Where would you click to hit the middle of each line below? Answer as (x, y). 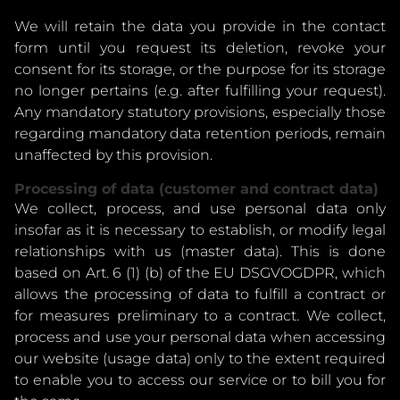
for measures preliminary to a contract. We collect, (200, 316)
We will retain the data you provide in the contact (200, 26)
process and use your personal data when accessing (200, 337)
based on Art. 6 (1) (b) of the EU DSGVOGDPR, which (200, 273)
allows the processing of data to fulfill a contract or (200, 294)
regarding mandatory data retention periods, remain (200, 133)
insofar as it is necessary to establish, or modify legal (200, 230)
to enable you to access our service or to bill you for (200, 380)
